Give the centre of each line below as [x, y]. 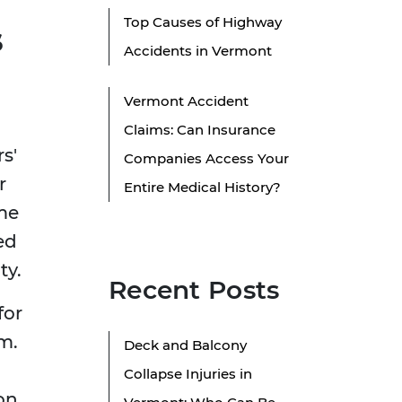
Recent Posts [194, 290]
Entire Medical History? [202, 188]
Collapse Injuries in [188, 374]
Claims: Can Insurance [200, 130]
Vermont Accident [186, 101]
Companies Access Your [206, 159]
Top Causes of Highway [203, 22]
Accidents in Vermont [198, 51]
